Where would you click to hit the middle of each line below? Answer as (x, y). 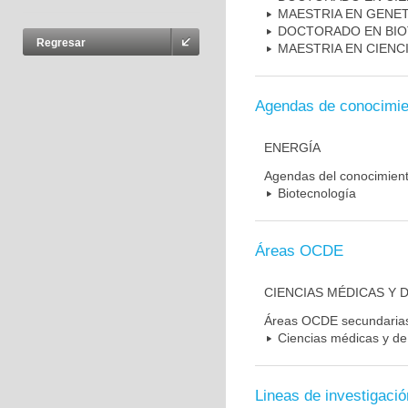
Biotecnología (317, 193)
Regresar (61, 43)
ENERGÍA (292, 148)
